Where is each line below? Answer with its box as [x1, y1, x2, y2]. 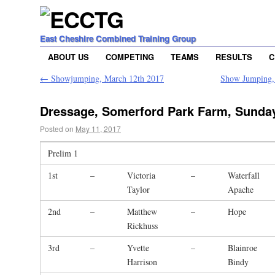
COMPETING [106, 51, 154, 63]
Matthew [127, 206, 157, 218]
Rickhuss [127, 220, 158, 232]
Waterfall [228, 169, 260, 182]
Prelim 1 [48, 147, 78, 160]
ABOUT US [48, 51, 89, 63]
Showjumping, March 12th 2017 [48, 72, 164, 85]
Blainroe [228, 242, 257, 254]
